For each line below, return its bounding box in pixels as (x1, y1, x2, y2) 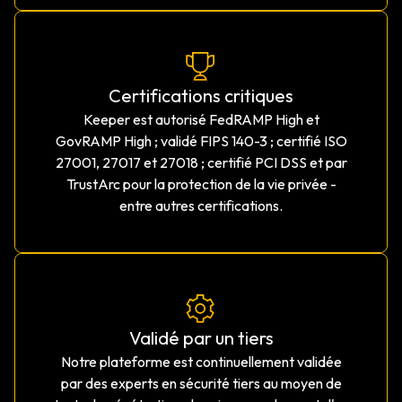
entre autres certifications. (119, 197, 283, 215)
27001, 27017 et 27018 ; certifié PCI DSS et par (55, 153, 347, 172)
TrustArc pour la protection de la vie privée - (66, 175, 336, 194)
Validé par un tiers (128, 327, 274, 350)
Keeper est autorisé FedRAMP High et (83, 110, 319, 129)
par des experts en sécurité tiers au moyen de (60, 374, 342, 393)
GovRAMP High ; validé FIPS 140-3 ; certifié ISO (55, 132, 347, 151)
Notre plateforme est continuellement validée (60, 353, 342, 371)
